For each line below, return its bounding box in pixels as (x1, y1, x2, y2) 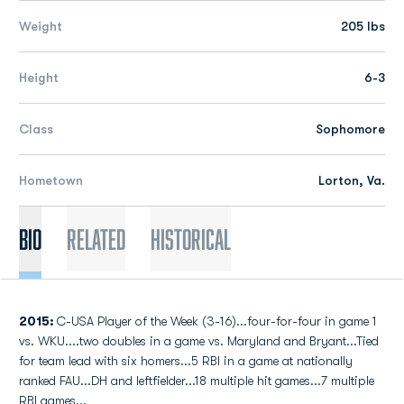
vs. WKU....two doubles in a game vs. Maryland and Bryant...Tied (19, 334, 379, 348)
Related (67, 224, 125, 254)
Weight (19, 19, 62, 33)
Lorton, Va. (318, 173, 385, 188)
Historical (151, 224, 231, 254)
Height (19, 70, 59, 85)
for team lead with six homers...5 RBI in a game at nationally (19, 353, 353, 368)
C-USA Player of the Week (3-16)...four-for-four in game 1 (57, 314, 377, 328)
